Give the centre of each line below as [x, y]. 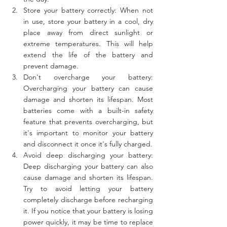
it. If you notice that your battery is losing [88, 211]
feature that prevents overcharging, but [88, 121]
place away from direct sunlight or [88, 32]
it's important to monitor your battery [88, 133]
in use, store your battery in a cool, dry [88, 21]
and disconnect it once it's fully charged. [88, 144]
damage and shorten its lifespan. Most [88, 99]
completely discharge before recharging [88, 199]
